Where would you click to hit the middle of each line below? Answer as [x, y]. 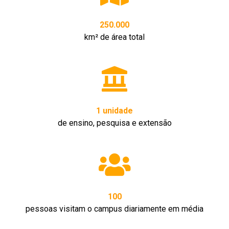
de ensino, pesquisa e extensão [114, 123]
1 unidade [114, 110]
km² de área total [114, 37]
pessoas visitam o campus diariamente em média [114, 209]
